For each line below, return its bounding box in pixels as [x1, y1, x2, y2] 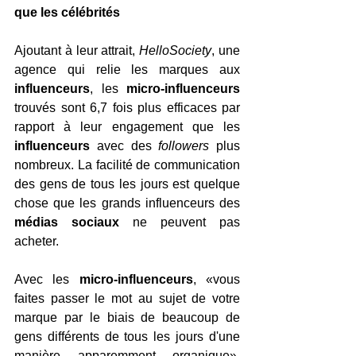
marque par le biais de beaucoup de [14, 310, 240, 324]
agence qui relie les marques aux [14, 62, 240, 76]
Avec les [14, 272, 79, 286]
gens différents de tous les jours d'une [14, 329, 240, 343]
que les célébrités [14, 5, 120, 19]
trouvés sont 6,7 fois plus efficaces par [14, 100, 240, 114]
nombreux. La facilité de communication [14, 157, 240, 172]
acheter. [14, 234, 59, 248]
